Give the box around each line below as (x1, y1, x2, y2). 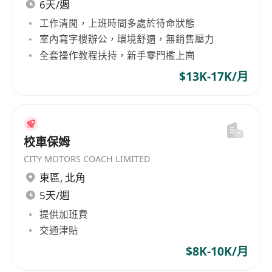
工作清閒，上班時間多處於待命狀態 (39, 16, 195, 30)
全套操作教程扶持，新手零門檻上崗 (39, 48, 195, 62)
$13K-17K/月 (178, 68, 248, 84)
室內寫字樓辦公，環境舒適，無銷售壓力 (39, 32, 215, 46)
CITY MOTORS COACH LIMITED (24, 152, 151, 165)
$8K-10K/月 (185, 243, 248, 260)
